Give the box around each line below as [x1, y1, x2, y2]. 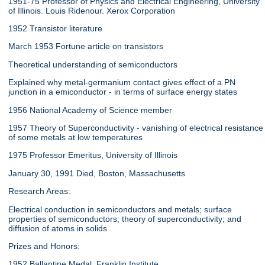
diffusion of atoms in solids [8, 223, 108, 233]
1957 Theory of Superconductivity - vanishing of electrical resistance [8, 123, 264, 132]
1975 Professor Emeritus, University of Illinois [8, 150, 178, 160]
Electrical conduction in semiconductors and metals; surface [8, 204, 232, 214]
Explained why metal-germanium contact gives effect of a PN [8, 77, 236, 88]
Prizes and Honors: [8, 241, 80, 251]
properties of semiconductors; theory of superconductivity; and [8, 214, 242, 224]
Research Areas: [8, 186, 71, 196]
